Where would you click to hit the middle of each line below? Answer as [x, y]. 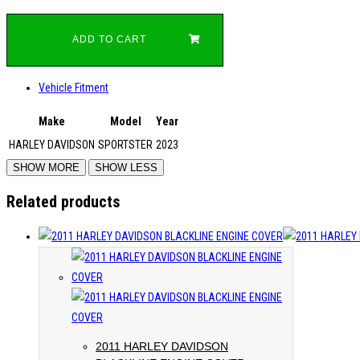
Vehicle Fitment [74, 87]
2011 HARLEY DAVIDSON [162, 347]
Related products [63, 202]
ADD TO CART [109, 40]
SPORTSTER [125, 144]
